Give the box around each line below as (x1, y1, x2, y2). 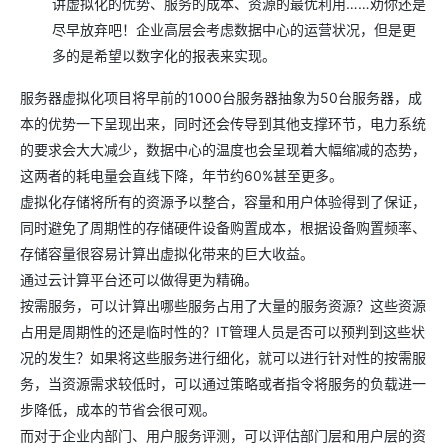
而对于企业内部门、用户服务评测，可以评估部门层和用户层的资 (20, 426, 426, 444)
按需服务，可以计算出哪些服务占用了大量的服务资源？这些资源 (20, 296, 426, 314)
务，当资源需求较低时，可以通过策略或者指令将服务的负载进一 (20, 374, 426, 392)
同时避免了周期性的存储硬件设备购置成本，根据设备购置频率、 (20, 218, 426, 236)
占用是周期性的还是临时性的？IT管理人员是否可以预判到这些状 (20, 322, 425, 340)
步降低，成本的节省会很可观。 (20, 400, 216, 418)
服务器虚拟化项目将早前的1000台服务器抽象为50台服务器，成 (20, 88, 422, 106)
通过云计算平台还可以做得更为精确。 (20, 270, 258, 288)
